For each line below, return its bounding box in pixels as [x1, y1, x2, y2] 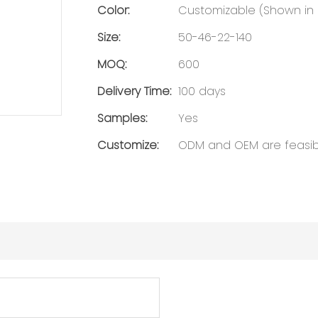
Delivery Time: [97, 82, 171, 99]
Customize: [97, 136, 158, 153]
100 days [178, 82, 226, 99]
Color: [97, 1, 129, 18]
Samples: [97, 109, 147, 126]
